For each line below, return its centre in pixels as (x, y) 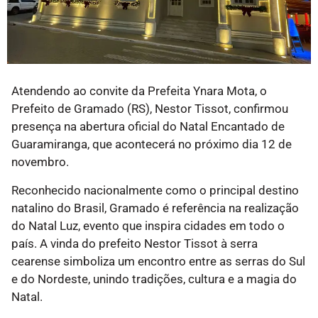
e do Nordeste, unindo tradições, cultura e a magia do (154, 279)
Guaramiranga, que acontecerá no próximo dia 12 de (152, 144)
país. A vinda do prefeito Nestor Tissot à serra (135, 243)
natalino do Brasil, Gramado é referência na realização (155, 208)
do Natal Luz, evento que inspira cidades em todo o (148, 225)
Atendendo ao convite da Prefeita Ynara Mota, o (139, 91)
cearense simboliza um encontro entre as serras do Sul (158, 261)
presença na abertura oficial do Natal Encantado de (148, 127)
